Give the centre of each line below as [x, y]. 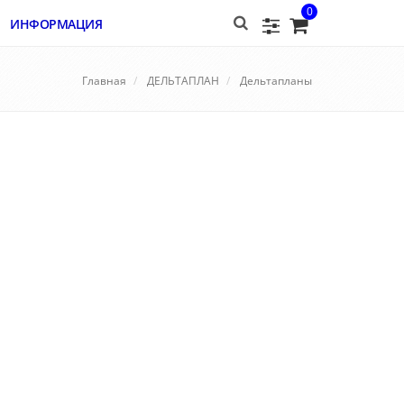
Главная [104, 81]
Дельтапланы [276, 81]
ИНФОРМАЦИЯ [56, 24]
